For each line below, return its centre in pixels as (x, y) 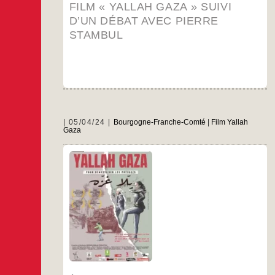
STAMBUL (96, 35)
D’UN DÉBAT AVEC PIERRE (144, 21)
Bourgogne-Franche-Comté (160, 122)
